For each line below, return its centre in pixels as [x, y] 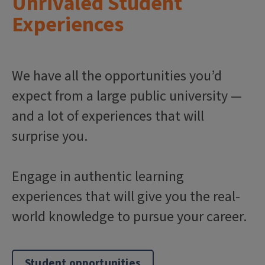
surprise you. [50, 136]
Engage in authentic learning [98, 177]
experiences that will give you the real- [126, 197]
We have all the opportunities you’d [117, 76]
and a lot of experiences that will [108, 116]
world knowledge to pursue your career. [129, 217]
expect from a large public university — [127, 96]
